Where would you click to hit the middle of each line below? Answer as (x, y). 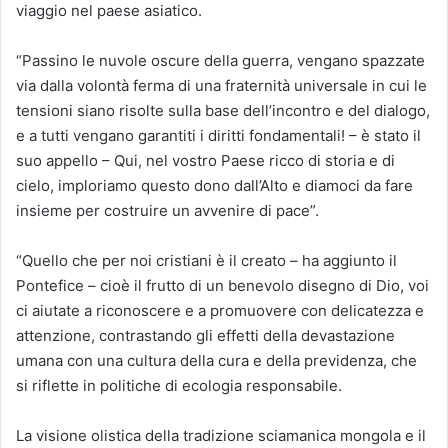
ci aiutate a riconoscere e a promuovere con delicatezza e (220, 310)
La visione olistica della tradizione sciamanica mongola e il (221, 435)
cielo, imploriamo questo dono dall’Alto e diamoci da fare (214, 185)
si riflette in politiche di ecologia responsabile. (179, 385)
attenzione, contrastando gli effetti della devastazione (205, 335)
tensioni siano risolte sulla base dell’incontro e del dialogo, (223, 110)
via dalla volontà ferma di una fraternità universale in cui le (221, 85)
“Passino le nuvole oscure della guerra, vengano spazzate (220, 60)
